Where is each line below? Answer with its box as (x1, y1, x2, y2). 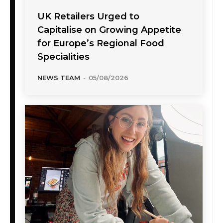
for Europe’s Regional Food (37, 38, 164, 49)
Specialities (37, 51, 90, 63)
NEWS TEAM (37, 74, 80, 82)
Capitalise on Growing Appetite (37, 24, 181, 36)
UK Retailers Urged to (37, 11, 139, 22)
